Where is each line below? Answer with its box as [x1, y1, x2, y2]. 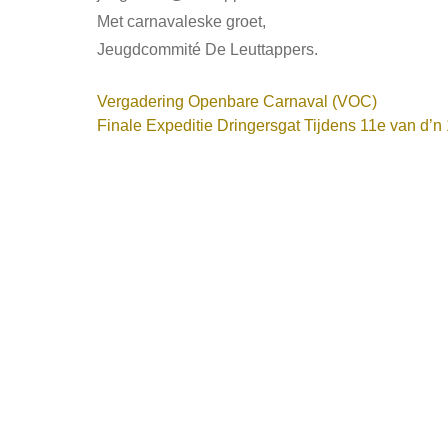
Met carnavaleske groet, [97, 12, 266, 30]
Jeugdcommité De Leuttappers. [97, 40, 318, 58]
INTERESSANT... [96, 115, 285, 145]
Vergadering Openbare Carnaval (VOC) [97, 92, 377, 110]
